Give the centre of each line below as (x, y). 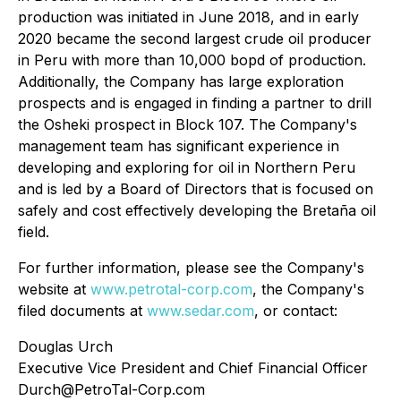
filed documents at (82, 311)
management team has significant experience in (179, 146)
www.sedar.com (200, 311)
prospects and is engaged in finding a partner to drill (195, 103)
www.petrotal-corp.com (171, 289)
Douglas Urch (65, 346)
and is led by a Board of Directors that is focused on (196, 189)
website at (54, 289)
